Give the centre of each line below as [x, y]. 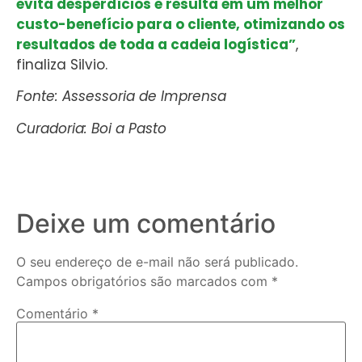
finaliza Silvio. [62, 64]
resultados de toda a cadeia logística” [156, 44]
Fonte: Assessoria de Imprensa [121, 97]
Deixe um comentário [146, 223]
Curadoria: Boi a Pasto [91, 128]
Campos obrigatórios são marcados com [144, 281]
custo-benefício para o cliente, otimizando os [181, 24]
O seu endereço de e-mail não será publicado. [157, 261]
